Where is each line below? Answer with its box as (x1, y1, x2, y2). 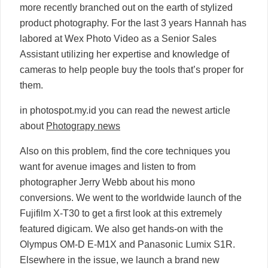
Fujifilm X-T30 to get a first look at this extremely (20, 208, 222, 218)
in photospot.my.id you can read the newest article (20, 105, 230, 115)
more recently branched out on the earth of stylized (20, 2, 233, 13)
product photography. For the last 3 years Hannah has (20, 17, 246, 28)
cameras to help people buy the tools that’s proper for (20, 64, 243, 75)
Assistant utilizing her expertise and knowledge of (20, 48, 229, 59)
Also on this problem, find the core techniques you (20, 145, 230, 156)
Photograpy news (46, 120, 120, 131)
